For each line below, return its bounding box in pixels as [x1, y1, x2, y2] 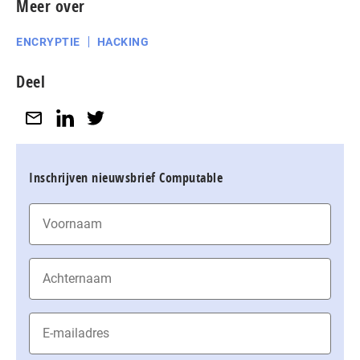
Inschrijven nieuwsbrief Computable [29, 168, 223, 186]
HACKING [96, 35, 149, 48]
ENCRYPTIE [16, 35, 80, 48]
